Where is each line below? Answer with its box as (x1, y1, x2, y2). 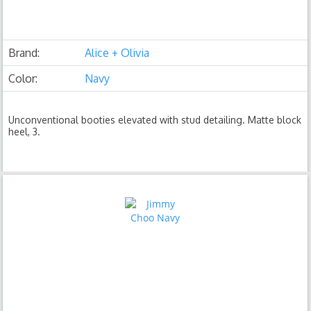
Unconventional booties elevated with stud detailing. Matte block (8, 114, 302, 126)
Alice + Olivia (85, 46, 150, 60)
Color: (8, 72, 38, 85)
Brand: (8, 46, 40, 60)
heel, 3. (8, 126, 41, 137)
